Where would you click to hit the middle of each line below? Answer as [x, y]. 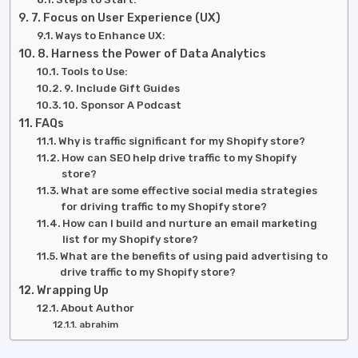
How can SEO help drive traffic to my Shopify [179, 158]
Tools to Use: [95, 72]
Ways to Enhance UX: [111, 36]
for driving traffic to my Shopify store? [164, 207]
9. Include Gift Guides [122, 88]
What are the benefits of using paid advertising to [194, 256]
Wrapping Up [72, 290]
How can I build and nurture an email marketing [190, 223]
